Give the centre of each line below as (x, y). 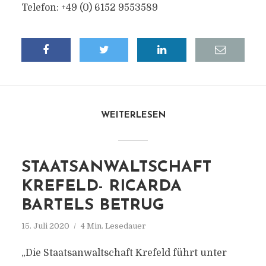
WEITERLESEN (133, 115)
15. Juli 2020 (45, 226)
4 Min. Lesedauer (113, 226)
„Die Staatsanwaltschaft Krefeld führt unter (124, 253)
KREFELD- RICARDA (101, 187)
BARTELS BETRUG (93, 206)
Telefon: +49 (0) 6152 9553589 (89, 8)
